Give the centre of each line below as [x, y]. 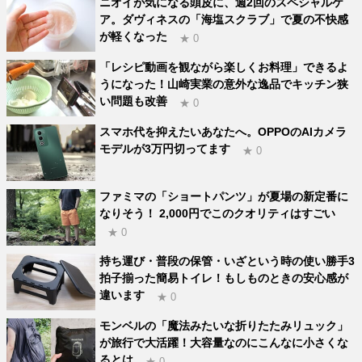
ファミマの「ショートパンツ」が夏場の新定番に [224, 197]
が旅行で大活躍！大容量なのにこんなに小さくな [224, 343]
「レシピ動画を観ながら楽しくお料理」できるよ [224, 67]
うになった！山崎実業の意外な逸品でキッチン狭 [224, 84]
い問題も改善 [134, 101]
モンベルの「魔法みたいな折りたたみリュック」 [224, 326]
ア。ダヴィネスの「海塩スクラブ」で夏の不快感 [224, 20]
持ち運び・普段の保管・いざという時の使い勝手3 [227, 261]
